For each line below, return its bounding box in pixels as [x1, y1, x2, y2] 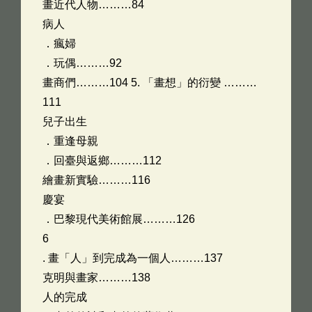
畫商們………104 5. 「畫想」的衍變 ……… [42, 77, 257, 88]
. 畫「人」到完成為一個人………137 [42, 252, 223, 264]
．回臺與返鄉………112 [42, 155, 162, 166]
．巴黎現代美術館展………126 [42, 213, 195, 225]
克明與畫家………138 [42, 272, 150, 283]
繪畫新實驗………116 [42, 174, 150, 186]
